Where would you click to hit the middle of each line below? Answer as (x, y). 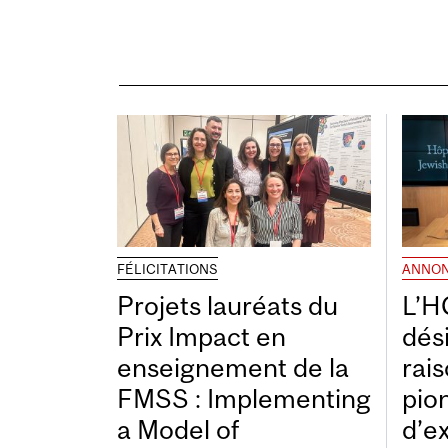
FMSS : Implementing (244, 399)
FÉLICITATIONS (167, 269)
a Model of (178, 430)
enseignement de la (233, 368)
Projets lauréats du (227, 306)
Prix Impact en (201, 337)
